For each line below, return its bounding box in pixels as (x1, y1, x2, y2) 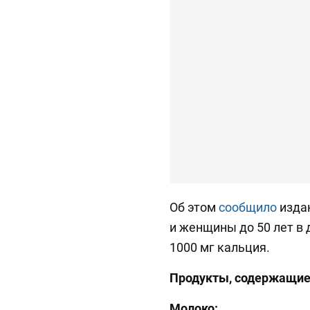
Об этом (170, 200, 219, 215)
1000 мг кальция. (170, 240, 270, 255)
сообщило (219, 200, 277, 215)
